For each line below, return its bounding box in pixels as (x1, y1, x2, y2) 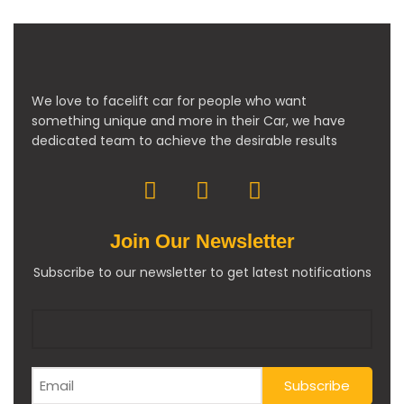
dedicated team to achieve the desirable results (32, 131, 337, 150)
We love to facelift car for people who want (32, 91, 307, 110)
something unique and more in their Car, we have (32, 111, 345, 130)
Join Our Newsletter (109, 229, 295, 252)
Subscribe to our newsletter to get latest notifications (32, 262, 372, 281)
